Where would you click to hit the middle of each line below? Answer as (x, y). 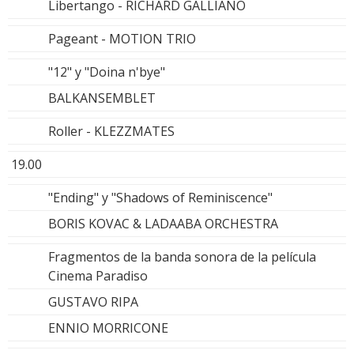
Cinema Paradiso (98, 275)
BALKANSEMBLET (102, 98)
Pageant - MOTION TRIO (122, 38)
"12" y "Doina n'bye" (107, 72)
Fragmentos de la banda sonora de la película (182, 256)
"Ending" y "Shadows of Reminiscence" (160, 197)
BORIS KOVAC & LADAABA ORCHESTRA (163, 223)
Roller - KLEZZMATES (111, 131)
